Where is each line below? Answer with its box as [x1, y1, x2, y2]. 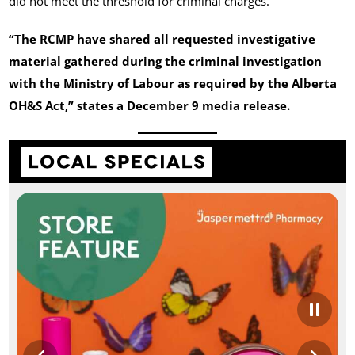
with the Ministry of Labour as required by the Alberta [9, 75, 338, 92]
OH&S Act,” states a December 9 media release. [9, 97, 291, 114]
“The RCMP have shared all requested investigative [9, 31, 316, 48]
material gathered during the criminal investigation [9, 53, 323, 70]
